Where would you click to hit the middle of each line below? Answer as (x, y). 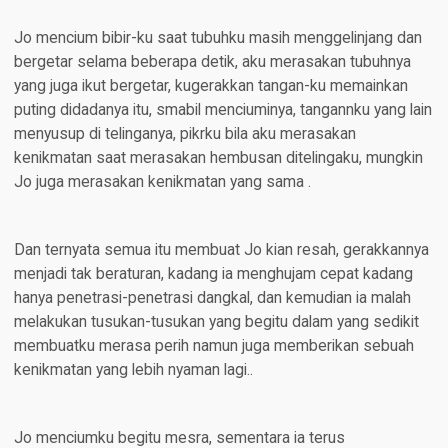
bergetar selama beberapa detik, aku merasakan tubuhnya (212, 62)
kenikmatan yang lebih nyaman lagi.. (133, 370)
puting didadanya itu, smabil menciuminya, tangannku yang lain (222, 110)
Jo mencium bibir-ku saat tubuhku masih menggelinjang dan (217, 38)
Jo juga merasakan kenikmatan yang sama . (162, 182)
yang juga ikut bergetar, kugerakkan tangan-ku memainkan (210, 86)
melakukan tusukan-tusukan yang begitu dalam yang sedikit (216, 322)
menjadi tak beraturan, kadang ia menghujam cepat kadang (213, 274)
